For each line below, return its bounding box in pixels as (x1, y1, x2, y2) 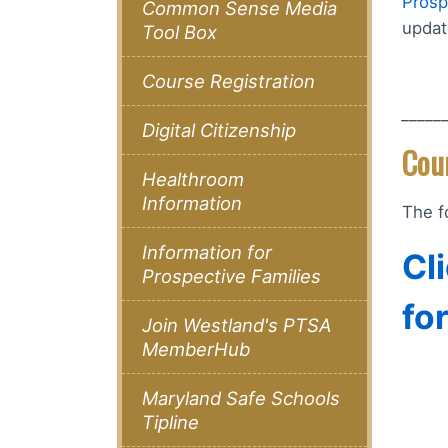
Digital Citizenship (142, 119, 296, 142)
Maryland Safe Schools (142, 387, 340, 410)
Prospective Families (142, 265, 321, 288)
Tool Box (142, 21, 217, 44)
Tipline (142, 411, 199, 434)
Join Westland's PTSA (142, 314, 331, 337)
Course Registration (142, 70, 315, 93)
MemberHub (142, 338, 250, 361)
